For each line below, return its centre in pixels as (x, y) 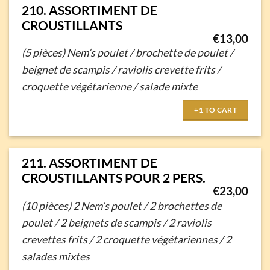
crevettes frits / (58, 239)
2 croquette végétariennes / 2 (163, 239)
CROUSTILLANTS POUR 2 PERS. (113, 177)
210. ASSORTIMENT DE (89, 10)
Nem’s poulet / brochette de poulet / (150, 53)
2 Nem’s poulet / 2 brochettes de (147, 206)
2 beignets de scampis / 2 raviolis (136, 222)
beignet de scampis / (69, 70)
